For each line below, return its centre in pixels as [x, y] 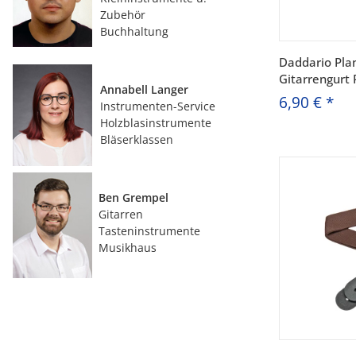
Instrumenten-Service [158, 106]
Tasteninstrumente [146, 231]
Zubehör [123, 15]
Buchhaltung [134, 31]
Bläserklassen [137, 139]
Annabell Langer [144, 89]
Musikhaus [124, 248]
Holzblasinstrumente [156, 123]
